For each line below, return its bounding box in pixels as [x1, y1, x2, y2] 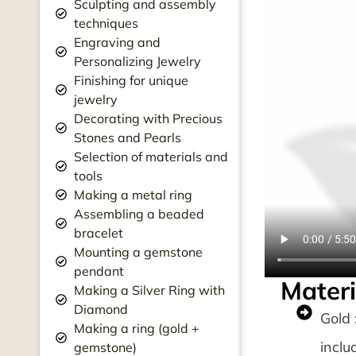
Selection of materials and [73, 149, 228, 164]
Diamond [73, 301, 128, 317]
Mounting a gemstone [73, 244, 203, 260]
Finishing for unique [73, 72, 188, 88]
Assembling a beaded [73, 206, 204, 222]
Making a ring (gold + [73, 320, 199, 336]
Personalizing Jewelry [73, 53, 201, 69]
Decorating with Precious [73, 110, 222, 126]
